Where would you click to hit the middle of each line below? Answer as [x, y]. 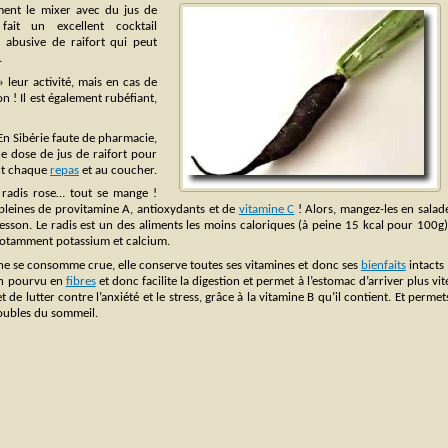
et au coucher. [118, 170]
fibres [80, 282]
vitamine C [266, 210]
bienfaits [383, 266]
